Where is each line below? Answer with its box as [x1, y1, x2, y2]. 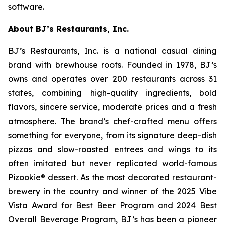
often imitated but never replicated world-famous [8, 158, 217, 168]
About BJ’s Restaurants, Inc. [8, 24, 129, 34]
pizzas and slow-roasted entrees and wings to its [8, 144, 217, 154]
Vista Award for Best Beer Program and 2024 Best [8, 200, 217, 210]
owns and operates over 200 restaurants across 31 [8, 74, 217, 84]
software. [8, 2, 44, 12]
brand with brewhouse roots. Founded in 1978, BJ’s [8, 60, 217, 70]
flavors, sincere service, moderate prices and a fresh [8, 102, 217, 112]
